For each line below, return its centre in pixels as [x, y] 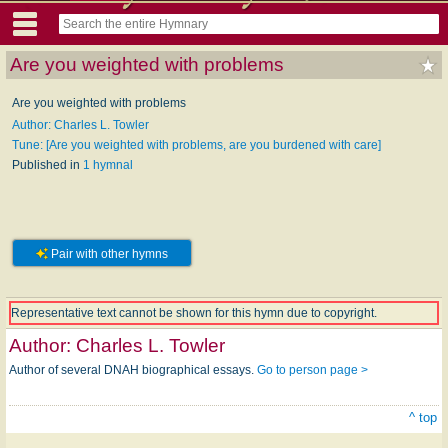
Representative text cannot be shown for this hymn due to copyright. [194, 312]
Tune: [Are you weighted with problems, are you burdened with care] [196, 144]
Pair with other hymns [108, 253]
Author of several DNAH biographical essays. [133, 369]
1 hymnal [108, 164]
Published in [47, 164]
